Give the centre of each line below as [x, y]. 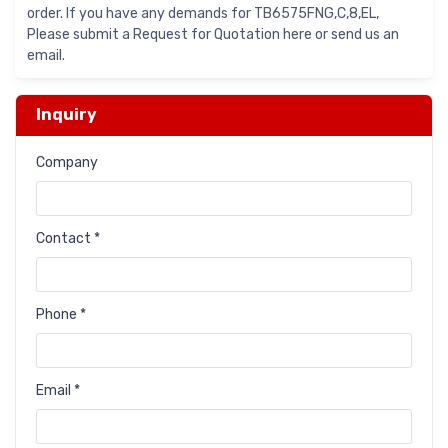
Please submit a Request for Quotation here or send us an [213, 35]
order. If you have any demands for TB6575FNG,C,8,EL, [203, 14]
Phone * [61, 315]
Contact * [68, 239]
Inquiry [66, 115]
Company [67, 163]
